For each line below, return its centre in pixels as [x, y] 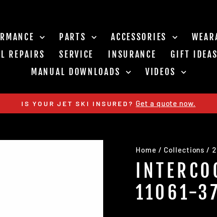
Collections [184, 149]
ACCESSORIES [140, 37]
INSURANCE [132, 54]
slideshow [129, 127]
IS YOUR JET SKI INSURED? [77, 103]
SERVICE [77, 54]
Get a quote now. [166, 103]
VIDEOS [162, 72]
